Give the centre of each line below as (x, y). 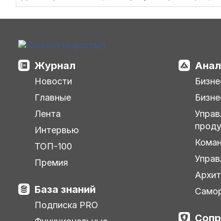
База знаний (65, 189)
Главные (53, 97)
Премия (51, 162)
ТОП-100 (53, 146)
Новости (53, 81)
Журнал (55, 65)
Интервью (57, 130)
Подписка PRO (66, 205)
